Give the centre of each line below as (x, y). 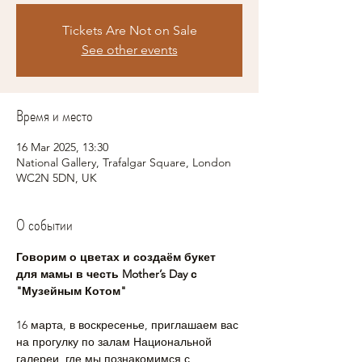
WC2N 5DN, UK (57, 178)
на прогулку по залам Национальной (116, 342)
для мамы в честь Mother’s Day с (108, 274)
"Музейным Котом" (71, 291)
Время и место (55, 116)
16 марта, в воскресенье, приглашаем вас (129, 325)
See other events (129, 50)
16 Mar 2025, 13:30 (62, 147)
